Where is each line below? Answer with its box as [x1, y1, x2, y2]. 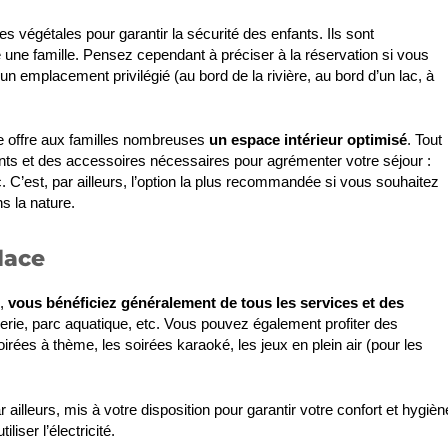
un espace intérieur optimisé [209, 131, 407, 149]
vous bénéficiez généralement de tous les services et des [8, 294, 404, 312]
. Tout [407, 131, 442, 149]
